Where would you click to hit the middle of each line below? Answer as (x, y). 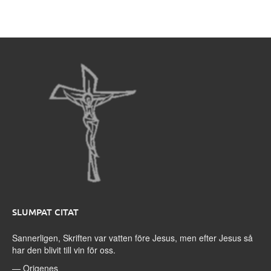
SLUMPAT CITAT (45, 211)
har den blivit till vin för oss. (64, 250)
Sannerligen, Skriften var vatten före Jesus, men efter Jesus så (132, 237)
